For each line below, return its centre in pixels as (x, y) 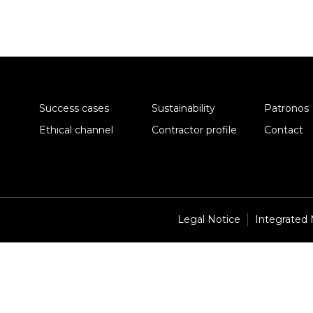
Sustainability (183, 108)
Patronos (286, 108)
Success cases (74, 108)
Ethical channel (77, 130)
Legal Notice (209, 220)
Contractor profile (194, 130)
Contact (283, 130)
